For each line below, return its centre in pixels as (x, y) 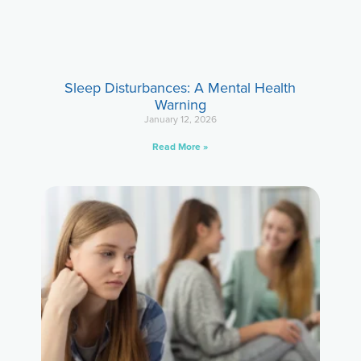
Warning (180, 104)
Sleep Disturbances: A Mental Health (180, 87)
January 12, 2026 (180, 119)
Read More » (180, 146)
